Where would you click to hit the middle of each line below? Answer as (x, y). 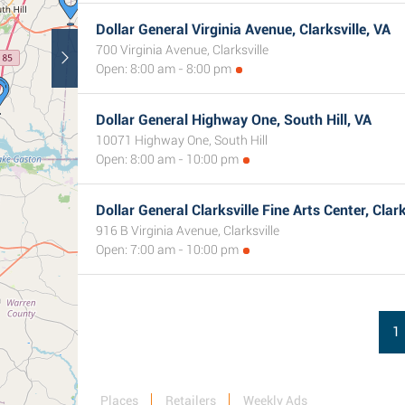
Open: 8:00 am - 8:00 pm (164, 69)
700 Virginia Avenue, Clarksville (182, 50)
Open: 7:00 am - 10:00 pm (167, 250)
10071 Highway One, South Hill (182, 140)
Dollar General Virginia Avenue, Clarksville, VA (243, 29)
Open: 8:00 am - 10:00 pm (167, 159)
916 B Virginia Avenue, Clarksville (188, 231)
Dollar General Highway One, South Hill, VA (234, 120)
